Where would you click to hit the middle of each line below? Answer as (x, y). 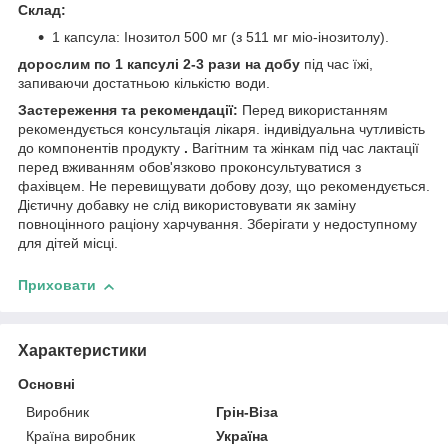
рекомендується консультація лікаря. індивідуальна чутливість (221, 129)
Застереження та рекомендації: (128, 110)
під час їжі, (336, 64)
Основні (46, 383)
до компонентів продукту (101, 148)
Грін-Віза (247, 411)
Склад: (42, 10)
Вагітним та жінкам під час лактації (303, 148)
